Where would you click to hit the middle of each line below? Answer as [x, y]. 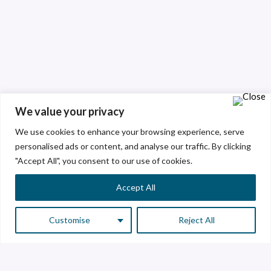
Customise [69, 220]
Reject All [196, 220]
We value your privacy [70, 111]
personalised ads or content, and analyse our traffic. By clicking [133, 146]
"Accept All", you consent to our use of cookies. [104, 160]
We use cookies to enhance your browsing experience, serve [130, 131]
